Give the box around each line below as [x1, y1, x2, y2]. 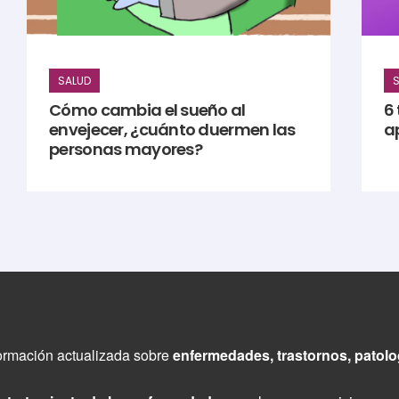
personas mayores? [49, 138, 202, 161]
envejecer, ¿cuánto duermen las [49, 118, 296, 142]
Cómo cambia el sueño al [49, 99, 246, 122]
